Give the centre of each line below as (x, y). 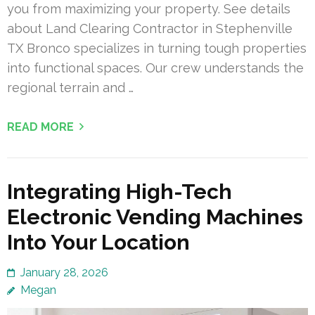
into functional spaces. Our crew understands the (155, 67)
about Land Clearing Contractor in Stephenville (150, 28)
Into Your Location (98, 242)
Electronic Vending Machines (155, 217)
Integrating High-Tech (120, 191)
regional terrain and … (70, 87)
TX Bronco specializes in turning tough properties (157, 48)
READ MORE (40, 127)
